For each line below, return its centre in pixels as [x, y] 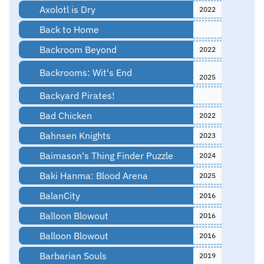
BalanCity [58, 195]
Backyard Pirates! [76, 95]
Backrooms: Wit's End [84, 72]
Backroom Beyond [77, 49]
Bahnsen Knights [74, 135]
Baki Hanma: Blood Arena [92, 175]
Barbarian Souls [72, 255]
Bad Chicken [64, 115]
